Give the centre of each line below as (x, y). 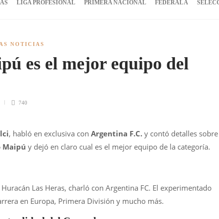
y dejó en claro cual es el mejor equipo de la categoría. (118, 147)
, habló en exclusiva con (50, 133)
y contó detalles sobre (180, 133)
